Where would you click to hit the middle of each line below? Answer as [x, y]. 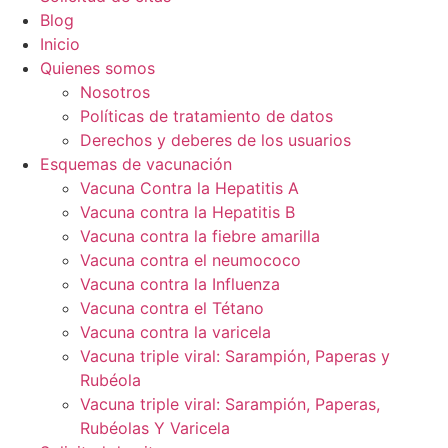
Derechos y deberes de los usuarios [215, 140]
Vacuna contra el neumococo [190, 260]
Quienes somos [97, 68]
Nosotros [115, 92]
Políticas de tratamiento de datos [206, 116]
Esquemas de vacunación [136, 164]
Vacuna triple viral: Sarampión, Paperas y [235, 356]
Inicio [60, 44]
